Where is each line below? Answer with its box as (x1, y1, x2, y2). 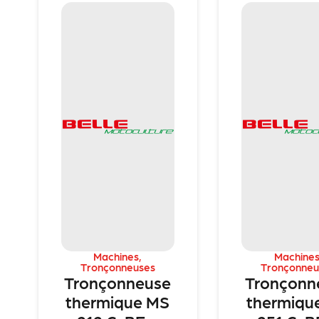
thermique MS (66, 291, 170, 311)
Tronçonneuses (80, 260, 155, 273)
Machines (93, 249, 140, 263)
